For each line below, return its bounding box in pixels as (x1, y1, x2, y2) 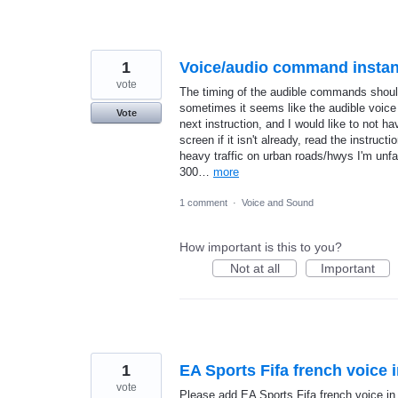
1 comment (179, 197, 227, 209)
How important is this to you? (179, 240, 342, 255)
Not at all (229, 261, 280, 276)
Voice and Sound (242, 197, 314, 209)
